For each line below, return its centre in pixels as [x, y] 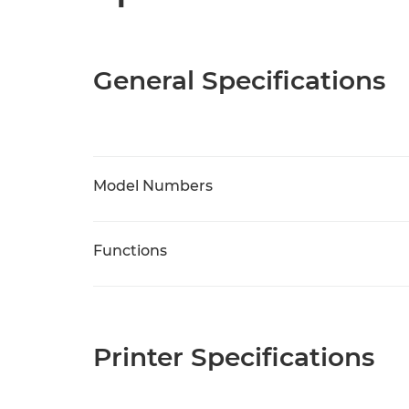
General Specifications [239, 80]
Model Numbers [153, 186]
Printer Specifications [234, 357]
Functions [130, 251]
